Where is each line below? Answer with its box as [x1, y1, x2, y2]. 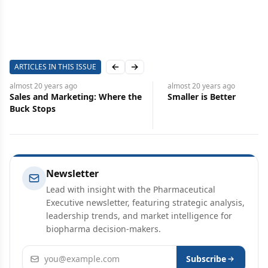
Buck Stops [10, 103, 56, 114]
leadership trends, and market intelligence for [46, 210, 232, 221]
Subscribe [185, 253, 226, 264]
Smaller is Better [167, 91, 236, 102]
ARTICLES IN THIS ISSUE [14, 62, 96, 72]
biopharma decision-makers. [46, 223, 161, 234]
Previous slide [114, 66, 170, 78]
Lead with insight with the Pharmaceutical [46, 184, 215, 195]
